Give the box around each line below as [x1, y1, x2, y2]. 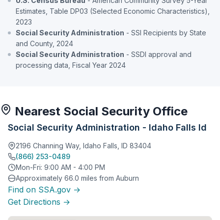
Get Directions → [8, 197, 70, 207]
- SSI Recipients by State [124, 28, 206, 37]
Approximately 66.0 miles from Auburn [16, 174, 139, 182]
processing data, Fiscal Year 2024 [16, 61, 126, 69]
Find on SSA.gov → [8, 185, 81, 194]
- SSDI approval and [124, 50, 192, 58]
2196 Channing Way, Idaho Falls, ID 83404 [16, 141, 151, 150]
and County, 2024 [16, 39, 73, 48]
